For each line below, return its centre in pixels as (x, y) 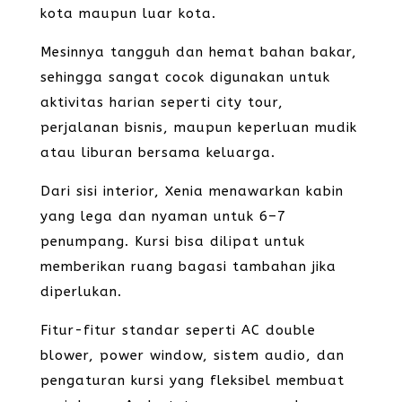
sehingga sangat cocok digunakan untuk (185, 77)
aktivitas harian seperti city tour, (162, 102)
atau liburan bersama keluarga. (157, 153)
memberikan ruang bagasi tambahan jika (188, 267)
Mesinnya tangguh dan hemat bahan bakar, (198, 52)
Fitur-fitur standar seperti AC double (178, 330)
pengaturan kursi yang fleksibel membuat (192, 380)
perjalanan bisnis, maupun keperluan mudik (198, 127)
